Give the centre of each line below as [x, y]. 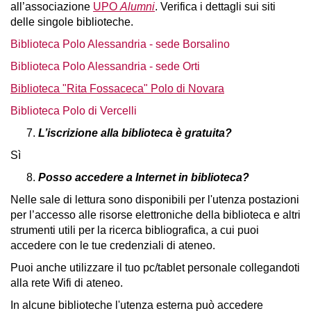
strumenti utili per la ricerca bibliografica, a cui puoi [135, 230]
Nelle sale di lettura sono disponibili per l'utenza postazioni [155, 200]
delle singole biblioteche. [72, 22]
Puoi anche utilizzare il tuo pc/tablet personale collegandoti [155, 268]
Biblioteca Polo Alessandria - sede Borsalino [120, 44]
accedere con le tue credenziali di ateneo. [114, 245]
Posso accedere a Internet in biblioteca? [145, 177]
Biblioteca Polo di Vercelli [74, 111]
